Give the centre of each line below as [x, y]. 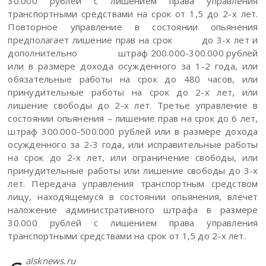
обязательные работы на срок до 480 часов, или [133, 79]
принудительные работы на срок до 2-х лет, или [133, 92]
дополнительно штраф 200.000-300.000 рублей [133, 53]
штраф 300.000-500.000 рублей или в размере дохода [133, 131]
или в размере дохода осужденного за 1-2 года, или [133, 66]
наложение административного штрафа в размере [133, 210]
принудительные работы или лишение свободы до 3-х [133, 170]
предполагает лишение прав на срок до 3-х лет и [133, 40]
